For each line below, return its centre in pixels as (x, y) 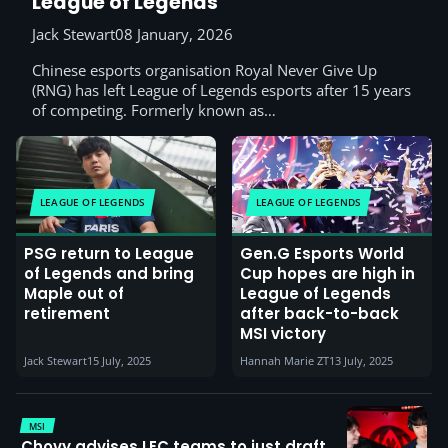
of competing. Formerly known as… (154, 110)
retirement (67, 314)
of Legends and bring (109, 274)
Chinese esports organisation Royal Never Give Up (204, 70)
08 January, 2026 (174, 34)
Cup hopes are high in (327, 274)
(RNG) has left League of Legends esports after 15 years (221, 90)
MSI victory (283, 334)
